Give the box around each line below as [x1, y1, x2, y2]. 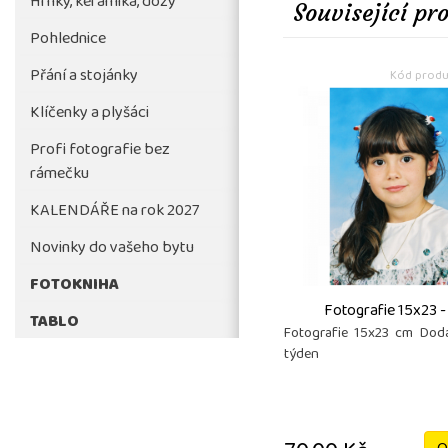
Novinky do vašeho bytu [30, 232, 194, 265]
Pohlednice [30, 23, 106, 56]
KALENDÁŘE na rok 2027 [30, 195, 199, 228]
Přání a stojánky [30, 60, 138, 93]
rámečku [30, 158, 89, 191]
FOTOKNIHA [30, 269, 119, 302]
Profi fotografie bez [30, 134, 170, 167]
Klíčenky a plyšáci [30, 97, 149, 130]
